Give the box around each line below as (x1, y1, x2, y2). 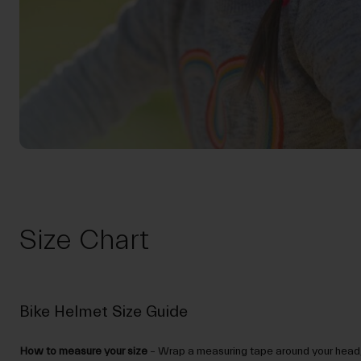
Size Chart (19, 224, 149, 257)
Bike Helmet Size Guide (19, 302, 188, 322)
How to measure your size (19, 345, 147, 359)
